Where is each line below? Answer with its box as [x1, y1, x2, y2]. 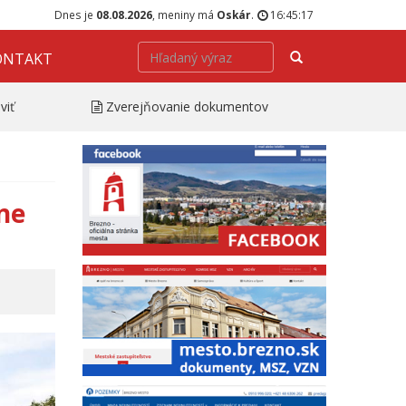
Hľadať [301, 47, 340, 64]
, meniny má [152, 7, 217, 22]
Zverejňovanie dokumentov [106, 97, 268, 115]
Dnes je [54, 7, 96, 22]
